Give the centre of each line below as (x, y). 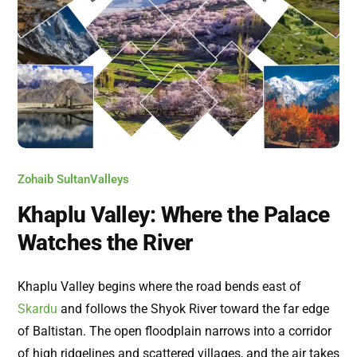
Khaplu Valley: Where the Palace (174, 215)
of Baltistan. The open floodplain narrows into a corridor (175, 331)
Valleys (110, 180)
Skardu (37, 309)
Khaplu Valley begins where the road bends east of (159, 287)
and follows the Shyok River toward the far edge (193, 309)
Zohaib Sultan (54, 180)
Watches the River (105, 243)
